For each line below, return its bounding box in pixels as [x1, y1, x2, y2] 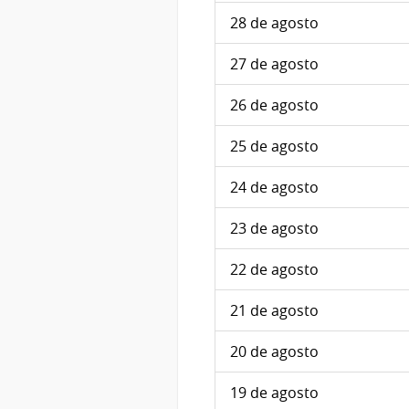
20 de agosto [230, 341, 319, 362]
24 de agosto [230, 177, 319, 198]
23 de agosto [230, 218, 319, 239]
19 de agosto [230, 383, 319, 404]
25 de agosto [230, 136, 319, 157]
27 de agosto [230, 54, 319, 75]
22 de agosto [230, 259, 319, 280]
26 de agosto [230, 95, 319, 116]
